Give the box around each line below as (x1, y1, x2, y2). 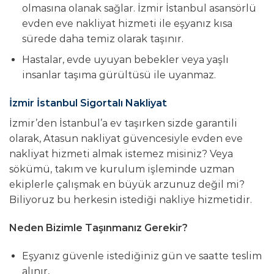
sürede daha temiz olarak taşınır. (21, 32, 183, 45)
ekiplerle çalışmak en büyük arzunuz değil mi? (9, 179, 245, 191)
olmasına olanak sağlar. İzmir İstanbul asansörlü (21, 2, 256, 14)
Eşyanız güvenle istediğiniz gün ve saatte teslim (21, 250, 262, 262)
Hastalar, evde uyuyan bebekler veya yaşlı (21, 54, 229, 66)
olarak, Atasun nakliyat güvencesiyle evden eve (9, 133, 243, 145)
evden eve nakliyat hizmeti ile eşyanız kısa (21, 17, 232, 29)
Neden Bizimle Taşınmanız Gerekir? (9, 222, 188, 234)
